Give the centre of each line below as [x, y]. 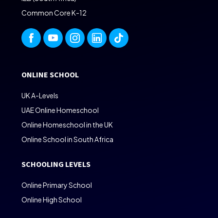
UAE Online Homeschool [60, 110]
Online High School [52, 200]
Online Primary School [57, 185]
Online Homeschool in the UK [67, 125]
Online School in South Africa [67, 139]
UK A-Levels [40, 95]
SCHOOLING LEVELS [56, 164]
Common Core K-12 [54, 13]
